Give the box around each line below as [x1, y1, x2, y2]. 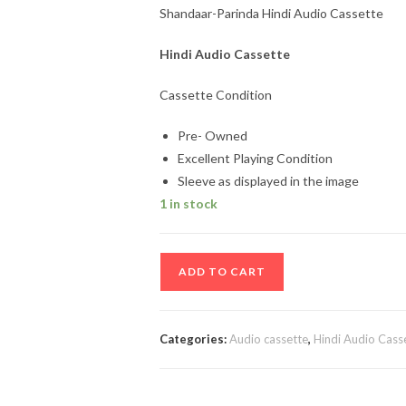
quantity [159, 368, 207, 383]
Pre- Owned [178, 128, 247, 143]
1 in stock [159, 196, 217, 211]
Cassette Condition [159, 87, 272, 102]
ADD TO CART [179, 265, 266, 278]
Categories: [159, 332, 229, 346]
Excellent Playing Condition [178, 150, 333, 166]
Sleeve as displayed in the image [178, 173, 359, 188]
